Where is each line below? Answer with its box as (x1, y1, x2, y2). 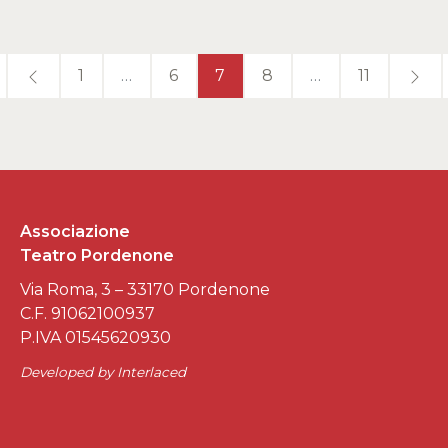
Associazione (20, 221, 130, 241)
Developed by (20, 363, 117, 380)
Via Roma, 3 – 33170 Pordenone (20, 279, 270, 299)
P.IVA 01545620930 (20, 327, 171, 347)
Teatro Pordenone (20, 245, 174, 265)
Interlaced (117, 363, 186, 380)
